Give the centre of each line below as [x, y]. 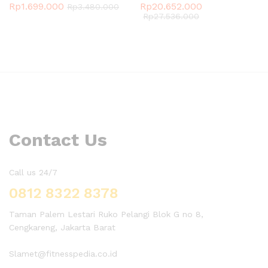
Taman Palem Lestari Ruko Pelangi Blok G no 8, [106, 214]
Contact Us [58, 140]
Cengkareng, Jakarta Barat [62, 228]
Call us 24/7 [33, 173]
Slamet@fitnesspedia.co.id [63, 254]
